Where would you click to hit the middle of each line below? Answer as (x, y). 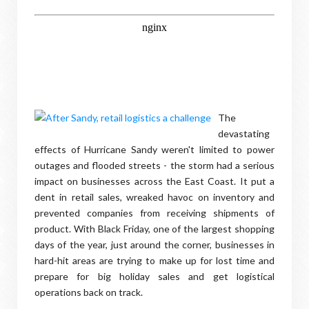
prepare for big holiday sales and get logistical (154, 276)
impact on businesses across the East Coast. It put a (154, 181)
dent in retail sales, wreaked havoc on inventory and (154, 197)
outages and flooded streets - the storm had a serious (154, 165)
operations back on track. (89, 292)
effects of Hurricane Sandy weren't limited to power (154, 149)
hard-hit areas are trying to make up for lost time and (154, 260)
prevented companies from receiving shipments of (154, 213)
